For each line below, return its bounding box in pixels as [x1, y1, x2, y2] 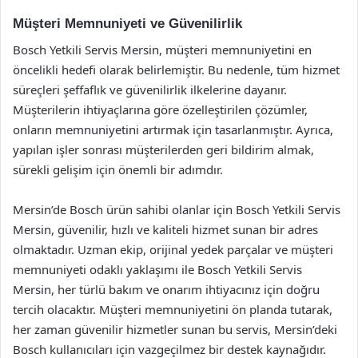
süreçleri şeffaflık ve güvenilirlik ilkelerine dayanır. [13, 81, 287, 97]
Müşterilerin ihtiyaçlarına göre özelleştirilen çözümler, [13, 101, 308, 117]
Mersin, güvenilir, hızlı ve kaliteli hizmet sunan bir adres [13, 221, 318, 237]
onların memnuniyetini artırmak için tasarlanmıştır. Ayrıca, [13, 121, 333, 137]
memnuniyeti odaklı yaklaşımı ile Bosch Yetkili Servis [13, 261, 302, 277]
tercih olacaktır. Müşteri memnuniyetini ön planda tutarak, [13, 300, 332, 317]
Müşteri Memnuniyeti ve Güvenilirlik [13, 16, 242, 31]
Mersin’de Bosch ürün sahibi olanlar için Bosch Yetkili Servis [13, 201, 340, 217]
